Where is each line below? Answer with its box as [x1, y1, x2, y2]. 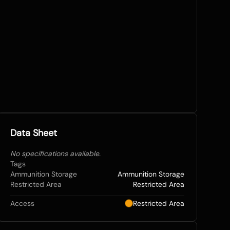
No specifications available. [10, 149, 101, 158]
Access [10, 199, 34, 208]
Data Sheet [10, 127, 57, 139]
